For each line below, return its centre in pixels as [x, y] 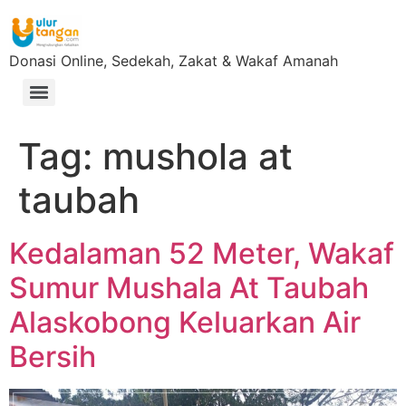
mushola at [198, 156]
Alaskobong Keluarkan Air [185, 322]
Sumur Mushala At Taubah [189, 288]
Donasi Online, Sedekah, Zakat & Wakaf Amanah [174, 61]
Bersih [53, 357]
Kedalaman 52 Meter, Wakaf [202, 253]
